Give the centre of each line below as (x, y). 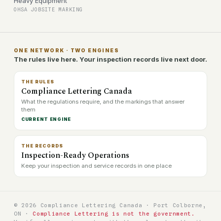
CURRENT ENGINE (46, 119)
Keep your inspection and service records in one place (96, 166)
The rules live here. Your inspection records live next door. (110, 59)
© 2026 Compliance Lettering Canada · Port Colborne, (110, 205)
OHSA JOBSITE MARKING (48, 9)
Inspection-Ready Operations (75, 155)
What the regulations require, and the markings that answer (103, 102)
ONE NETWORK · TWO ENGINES (66, 50)
